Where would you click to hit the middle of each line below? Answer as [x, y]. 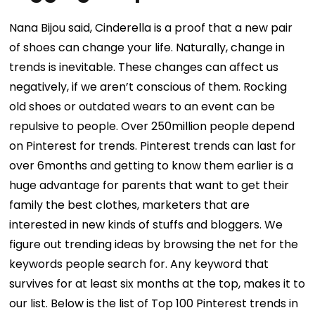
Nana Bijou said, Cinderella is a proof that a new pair [151, 28]
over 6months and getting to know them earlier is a [152, 166]
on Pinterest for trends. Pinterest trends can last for [153, 146]
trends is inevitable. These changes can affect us [144, 67]
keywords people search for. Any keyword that [139, 264]
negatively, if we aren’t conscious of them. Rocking [148, 87]
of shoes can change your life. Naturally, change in [147, 48]
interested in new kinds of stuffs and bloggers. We [146, 225]
